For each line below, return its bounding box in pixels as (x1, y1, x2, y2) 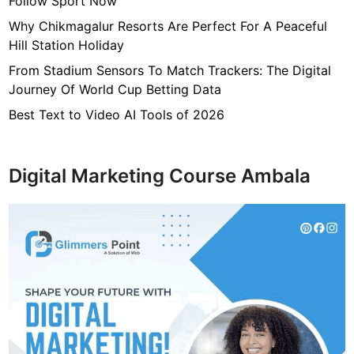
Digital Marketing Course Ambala (9, 164, 311, 187)
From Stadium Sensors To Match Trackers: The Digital (9, 62, 332, 78)
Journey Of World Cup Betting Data (9, 81, 222, 97)
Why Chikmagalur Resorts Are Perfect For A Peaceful (9, 18, 328, 34)
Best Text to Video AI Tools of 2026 (9, 107, 225, 122)
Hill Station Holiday (9, 37, 125, 53)
